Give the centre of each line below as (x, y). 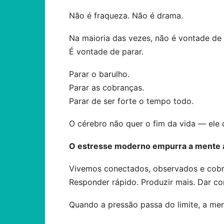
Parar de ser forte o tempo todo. (131, 101)
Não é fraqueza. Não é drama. (126, 15)
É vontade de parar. (106, 51)
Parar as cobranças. (106, 87)
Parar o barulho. (99, 74)
